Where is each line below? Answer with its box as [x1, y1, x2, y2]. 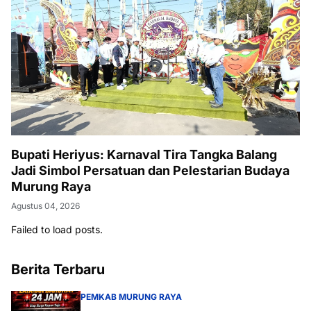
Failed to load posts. [11, 224, 103, 236]
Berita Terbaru [11, 261, 105, 278]
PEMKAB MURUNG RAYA [81, 292, 182, 303]
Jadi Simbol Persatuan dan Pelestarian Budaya [11, 163, 289, 178]
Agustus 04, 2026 [11, 201, 80, 212]
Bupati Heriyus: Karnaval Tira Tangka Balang [11, 147, 277, 162]
